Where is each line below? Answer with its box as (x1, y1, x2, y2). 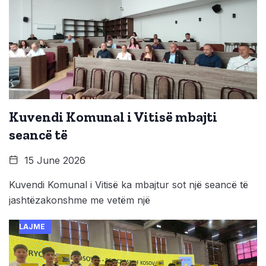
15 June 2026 (21, 154, 85, 166)
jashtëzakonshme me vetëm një (9, 194, 150, 206)
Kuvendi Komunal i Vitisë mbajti (9, 108, 217, 125)
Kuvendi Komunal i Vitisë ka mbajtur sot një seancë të (9, 178, 248, 191)
